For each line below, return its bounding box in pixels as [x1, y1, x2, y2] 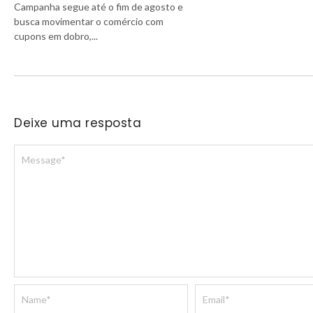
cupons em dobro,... [14, 29, 98, 42]
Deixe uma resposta [14, 114, 141, 131]
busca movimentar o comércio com [14, 15, 163, 27]
